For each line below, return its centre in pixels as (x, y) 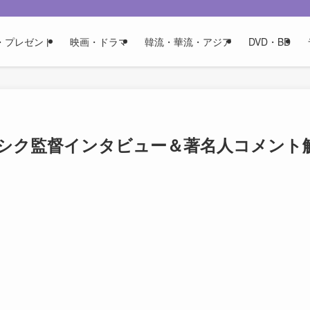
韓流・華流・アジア (188, 42)
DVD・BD (270, 42)
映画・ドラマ (99, 42)
